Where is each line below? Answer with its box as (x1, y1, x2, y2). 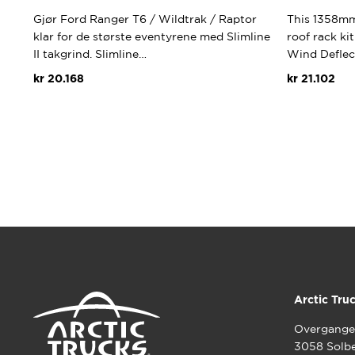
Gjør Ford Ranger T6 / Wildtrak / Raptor (33, 13, 257, 26)
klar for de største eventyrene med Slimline (33, 30, 270, 44)
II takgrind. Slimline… (33, 48, 147, 61)
